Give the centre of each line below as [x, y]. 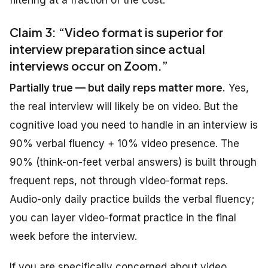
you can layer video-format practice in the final [123, 218]
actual [187, 49]
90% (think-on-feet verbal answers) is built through [133, 162]
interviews [40, 66]
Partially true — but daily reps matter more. [118, 88]
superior [180, 32]
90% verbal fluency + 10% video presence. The [124, 144]
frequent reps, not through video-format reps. [119, 181]
